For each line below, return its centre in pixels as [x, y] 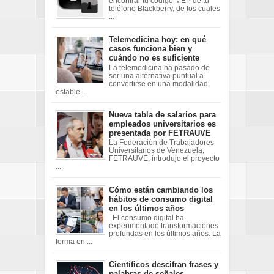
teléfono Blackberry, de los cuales [165, 9]
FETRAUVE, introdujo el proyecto [164, 159]
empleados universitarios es [162, 124]
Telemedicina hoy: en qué [157, 40]
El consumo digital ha [146, 218]
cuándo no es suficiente [154, 58]
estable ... [71, 91]
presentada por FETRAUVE [160, 133]
